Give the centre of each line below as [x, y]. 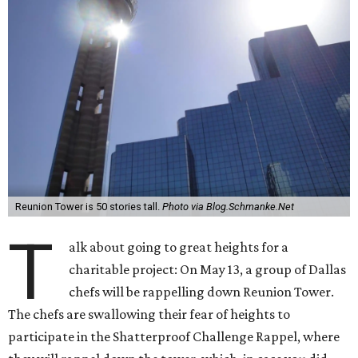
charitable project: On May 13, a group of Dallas [208, 269]
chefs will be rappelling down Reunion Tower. [202, 292]
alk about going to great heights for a [179, 247]
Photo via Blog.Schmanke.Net [228, 207]
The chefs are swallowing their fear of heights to [149, 314]
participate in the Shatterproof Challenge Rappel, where [174, 336]
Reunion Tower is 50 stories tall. [88, 207]
